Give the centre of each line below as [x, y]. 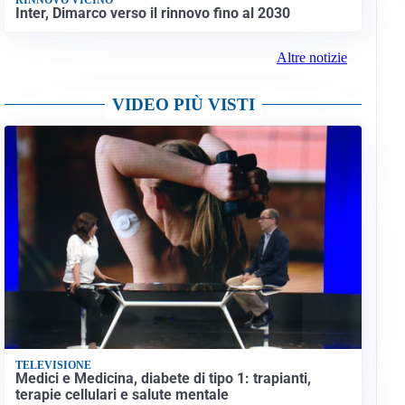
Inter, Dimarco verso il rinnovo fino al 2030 [152, 13]
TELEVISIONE [53, 365]
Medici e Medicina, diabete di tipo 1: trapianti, [163, 379]
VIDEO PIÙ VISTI [183, 105]
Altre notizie [311, 58]
